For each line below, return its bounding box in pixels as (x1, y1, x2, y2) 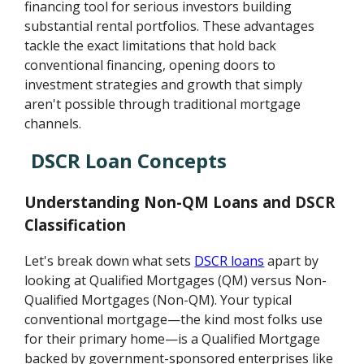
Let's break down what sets (24, 252, 195, 271)
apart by (264, 252, 319, 271)
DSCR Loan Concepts (31, 146, 227, 174)
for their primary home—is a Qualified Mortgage (24, 330, 321, 349)
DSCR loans (194, 252, 265, 271)
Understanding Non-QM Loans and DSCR (24, 191, 336, 212)
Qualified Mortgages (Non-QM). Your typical (24, 291, 292, 310)
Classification (24, 214, 127, 235)
